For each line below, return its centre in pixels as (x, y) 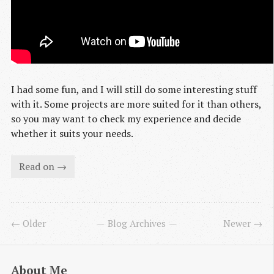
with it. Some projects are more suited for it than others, (136, 104)
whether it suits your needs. (72, 133)
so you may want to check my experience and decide (126, 118)
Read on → (43, 167)
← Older (28, 224)
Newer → (243, 224)
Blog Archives (137, 224)
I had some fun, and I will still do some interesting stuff (134, 89)
